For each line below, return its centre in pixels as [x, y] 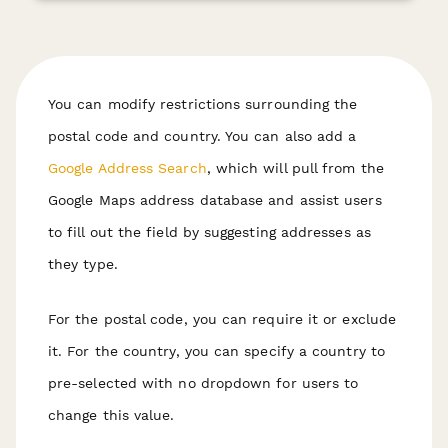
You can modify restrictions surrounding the [203, 103]
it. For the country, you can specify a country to [216, 350]
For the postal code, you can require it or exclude [222, 318]
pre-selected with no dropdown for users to [203, 382]
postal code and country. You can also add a [202, 135]
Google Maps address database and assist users [215, 199]
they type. [83, 263]
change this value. [111, 414]
